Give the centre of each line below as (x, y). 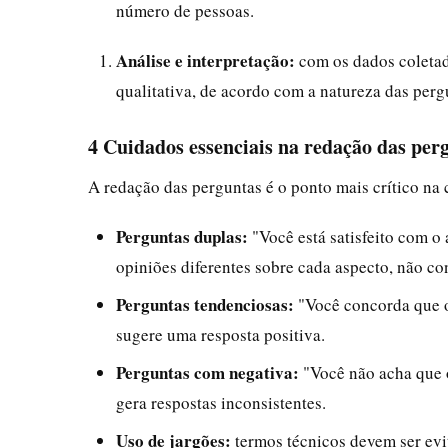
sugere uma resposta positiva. (220, 334)
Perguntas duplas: (182, 236)
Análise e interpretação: (205, 60)
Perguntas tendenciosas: (205, 304)
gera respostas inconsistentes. (221, 402)
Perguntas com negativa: (207, 372)
